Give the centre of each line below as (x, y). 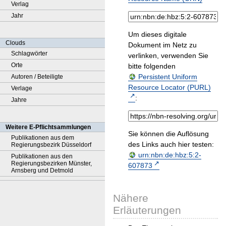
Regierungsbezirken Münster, (51, 163)
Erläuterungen (147, 210)
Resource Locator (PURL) (169, 88)
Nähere (131, 198)
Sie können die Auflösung (168, 134)
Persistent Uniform (168, 77)
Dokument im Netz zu (162, 45)
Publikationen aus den (42, 156)
